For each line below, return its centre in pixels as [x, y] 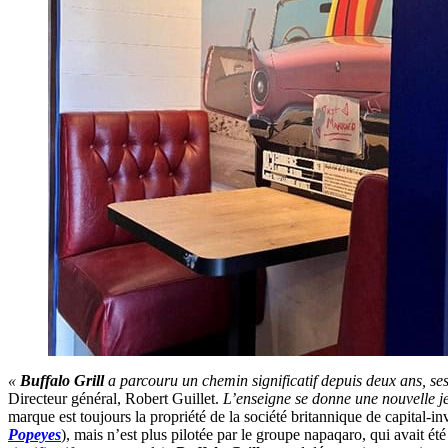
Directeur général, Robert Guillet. [113, 399]
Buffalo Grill [62, 381]
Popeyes [34, 435]
